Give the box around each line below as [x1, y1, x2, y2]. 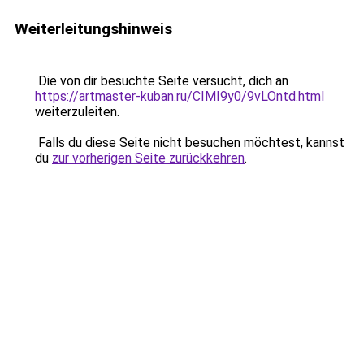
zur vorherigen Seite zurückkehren [52, 150, 245, 166]
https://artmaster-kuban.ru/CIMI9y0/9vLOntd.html [35, 89, 324, 104]
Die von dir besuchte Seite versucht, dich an [35, 73, 288, 89]
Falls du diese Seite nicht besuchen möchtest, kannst [35, 135, 344, 150]
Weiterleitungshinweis [15, 19, 172, 38]
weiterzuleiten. [35, 104, 119, 119]
